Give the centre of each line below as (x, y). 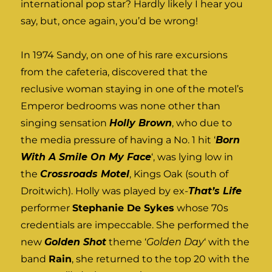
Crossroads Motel (85, 174)
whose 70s (202, 208)
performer (47, 208)
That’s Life (215, 191)
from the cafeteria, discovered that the (114, 72)
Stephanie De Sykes (124, 208)
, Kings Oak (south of (179, 174)
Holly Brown (141, 123)
